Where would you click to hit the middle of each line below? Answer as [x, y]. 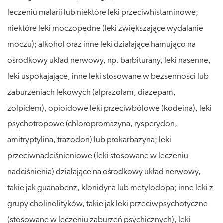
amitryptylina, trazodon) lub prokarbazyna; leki [89, 140]
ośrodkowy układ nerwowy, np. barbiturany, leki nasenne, [109, 60]
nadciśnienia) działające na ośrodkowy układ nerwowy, [104, 172]
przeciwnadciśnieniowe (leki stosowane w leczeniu [98, 156]
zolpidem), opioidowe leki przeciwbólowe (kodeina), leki [110, 108]
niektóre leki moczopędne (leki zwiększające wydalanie [105, 28]
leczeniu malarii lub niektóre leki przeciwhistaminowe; [103, 12]
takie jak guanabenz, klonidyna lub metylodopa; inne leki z [110, 188]
